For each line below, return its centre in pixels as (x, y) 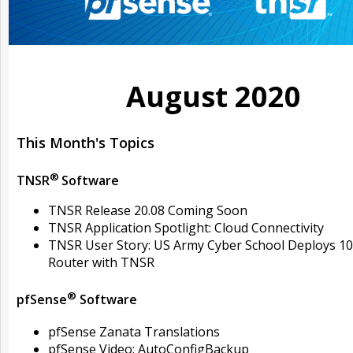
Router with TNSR (101, 263)
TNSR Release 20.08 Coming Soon (148, 211)
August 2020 (214, 97)
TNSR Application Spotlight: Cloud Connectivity (186, 228)
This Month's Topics (85, 142)
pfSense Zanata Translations (134, 331)
